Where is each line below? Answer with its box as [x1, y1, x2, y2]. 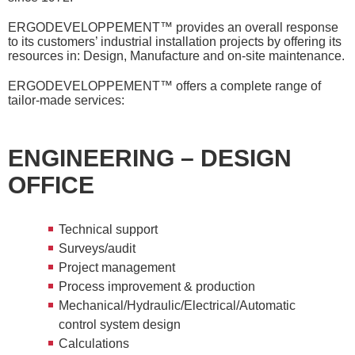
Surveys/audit [59, 242, 136, 255]
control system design [59, 318, 181, 331]
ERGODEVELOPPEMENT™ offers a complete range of [8, 79, 321, 93]
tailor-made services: [8, 94, 124, 107]
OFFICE [8, 172, 94, 198]
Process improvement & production [59, 280, 255, 293]
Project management [59, 261, 175, 274]
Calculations [59, 337, 129, 350]
